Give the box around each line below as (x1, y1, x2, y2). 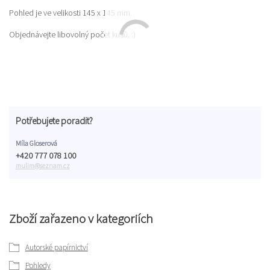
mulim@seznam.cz (15, 162, 70, 171)
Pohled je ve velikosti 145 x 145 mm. (9, 7, 132, 18)
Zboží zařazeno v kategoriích (9, 210, 153, 227)
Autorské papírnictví (25, 242, 88, 253)
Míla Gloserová (15, 138, 57, 148)
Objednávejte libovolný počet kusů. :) (9, 28, 136, 40)
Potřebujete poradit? (15, 115, 93, 127)
